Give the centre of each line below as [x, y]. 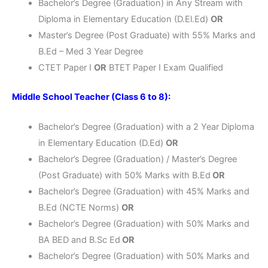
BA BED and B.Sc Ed [79, 240]
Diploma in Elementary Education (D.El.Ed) [124, 19]
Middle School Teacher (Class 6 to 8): [91, 97]
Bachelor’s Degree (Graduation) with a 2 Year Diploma [146, 127]
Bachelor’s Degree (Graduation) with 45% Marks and [144, 192]
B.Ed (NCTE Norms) [80, 208]
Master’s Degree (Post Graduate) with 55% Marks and [147, 36]
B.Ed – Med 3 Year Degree [90, 52]
